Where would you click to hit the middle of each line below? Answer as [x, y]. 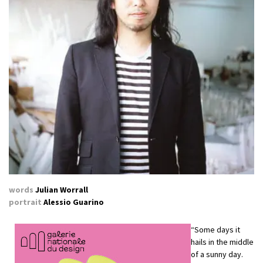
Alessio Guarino [73, 202]
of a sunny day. [217, 254]
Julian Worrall [61, 190]
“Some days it [215, 230]
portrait [25, 202]
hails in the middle [222, 242]
